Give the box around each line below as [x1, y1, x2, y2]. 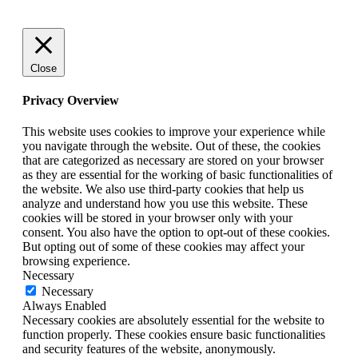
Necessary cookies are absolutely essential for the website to [22, 313, 324, 328]
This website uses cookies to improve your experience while [22, 125, 325, 139]
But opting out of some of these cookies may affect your [22, 240, 304, 254]
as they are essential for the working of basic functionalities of [22, 168, 332, 182]
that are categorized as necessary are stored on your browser [22, 153, 324, 168]
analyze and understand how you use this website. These [22, 197, 308, 211]
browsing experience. [22, 254, 130, 268]
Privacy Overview [22, 93, 119, 108]
